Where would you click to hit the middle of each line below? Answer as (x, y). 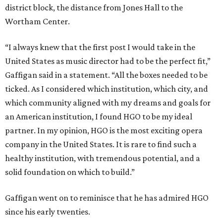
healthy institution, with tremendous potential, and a (103, 158)
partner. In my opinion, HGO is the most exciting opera (104, 131)
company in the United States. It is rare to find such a (101, 144)
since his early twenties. (48, 212)
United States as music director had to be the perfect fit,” (108, 61)
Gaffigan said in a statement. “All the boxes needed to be (106, 75)
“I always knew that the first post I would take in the (100, 47)
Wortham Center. (37, 22)
